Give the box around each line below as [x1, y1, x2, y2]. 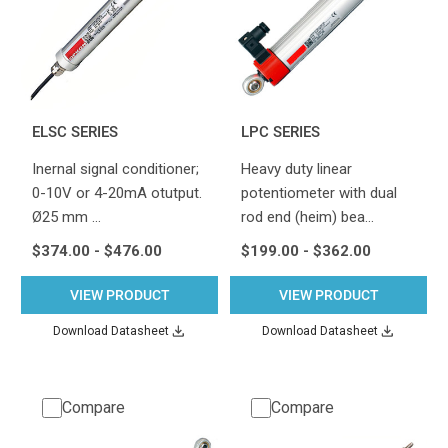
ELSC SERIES [31, 122, 118, 141]
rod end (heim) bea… [240, 207, 374, 226]
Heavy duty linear [240, 159, 352, 178]
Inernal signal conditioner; [31, 159, 199, 178]
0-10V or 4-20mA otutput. [31, 183, 202, 202]
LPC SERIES [240, 122, 320, 141]
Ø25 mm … [31, 207, 101, 226]
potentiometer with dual [240, 183, 397, 202]
